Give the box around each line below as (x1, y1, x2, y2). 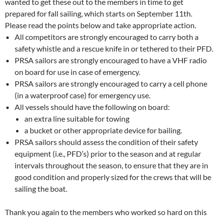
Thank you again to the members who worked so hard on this (5, 207, 207, 217)
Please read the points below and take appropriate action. (5, 20, 196, 30)
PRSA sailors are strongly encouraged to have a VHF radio (15, 55, 207, 65)
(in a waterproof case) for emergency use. (15, 91, 150, 100)
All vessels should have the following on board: (15, 102, 170, 112)
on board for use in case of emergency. (15, 67, 140, 77)
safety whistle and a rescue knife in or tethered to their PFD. (15, 44, 213, 54)
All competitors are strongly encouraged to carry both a (15, 32, 199, 42)
